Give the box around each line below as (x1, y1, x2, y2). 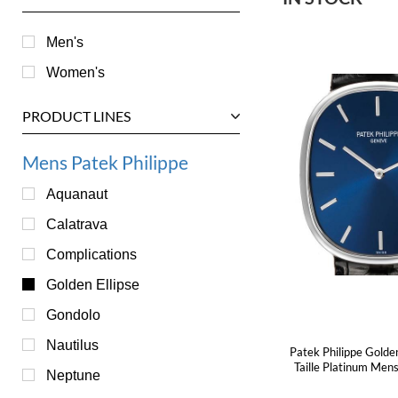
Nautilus (46, 337, 99, 353)
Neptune (46, 367, 100, 383)
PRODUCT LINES (22, 107, 131, 124)
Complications (46, 246, 137, 262)
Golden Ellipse (46, 276, 139, 292)
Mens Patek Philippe (22, 151, 188, 173)
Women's (46, 64, 105, 80)
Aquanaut (46, 186, 107, 202)
